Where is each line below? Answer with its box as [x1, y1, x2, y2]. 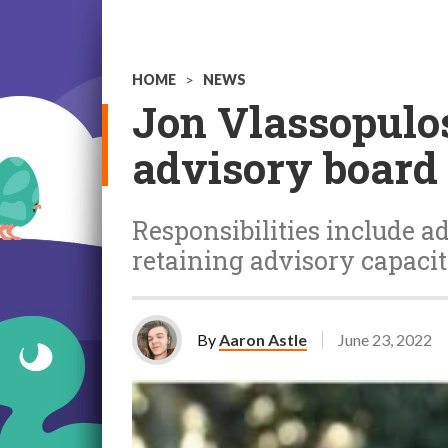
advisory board [132, 140, 438, 195]
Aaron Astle [219, 330, 307, 349]
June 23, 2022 [338, 330, 432, 349]
